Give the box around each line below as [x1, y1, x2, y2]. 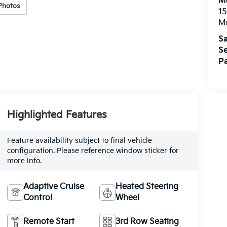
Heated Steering [116, 181, 179, 192]
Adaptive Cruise [23, 181, 84, 192]
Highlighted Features [7, 108, 107, 121]
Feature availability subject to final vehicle [7, 136, 152, 145]
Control [23, 193, 52, 203]
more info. [7, 156, 42, 165]
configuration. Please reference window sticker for [7, 146, 179, 155]
